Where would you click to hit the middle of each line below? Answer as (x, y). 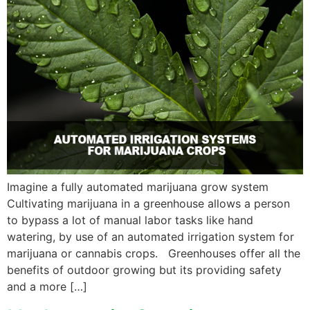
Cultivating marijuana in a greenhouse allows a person (148, 204)
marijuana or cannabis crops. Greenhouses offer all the (154, 254)
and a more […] (47, 287)
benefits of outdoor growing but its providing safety (144, 270)
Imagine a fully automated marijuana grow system (141, 187)
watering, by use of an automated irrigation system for (151, 237)
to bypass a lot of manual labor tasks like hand (130, 220)
